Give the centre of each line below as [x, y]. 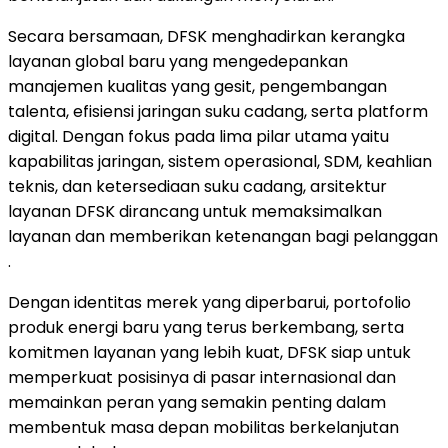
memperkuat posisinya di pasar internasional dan [202, 377]
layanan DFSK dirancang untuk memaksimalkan [195, 211]
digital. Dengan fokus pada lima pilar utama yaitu [198, 136]
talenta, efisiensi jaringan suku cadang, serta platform [218, 111]
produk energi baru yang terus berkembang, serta [206, 327]
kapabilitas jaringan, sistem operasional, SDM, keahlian [220, 161]
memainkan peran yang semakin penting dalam [197, 402]
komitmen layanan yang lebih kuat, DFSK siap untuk [209, 352]
